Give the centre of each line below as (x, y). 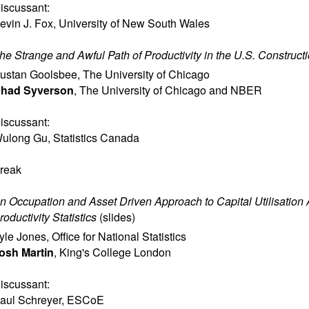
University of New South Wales (134, 23)
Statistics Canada (96, 138)
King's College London (115, 252)
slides (117, 217)
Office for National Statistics (119, 236)
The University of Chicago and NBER (171, 90)
